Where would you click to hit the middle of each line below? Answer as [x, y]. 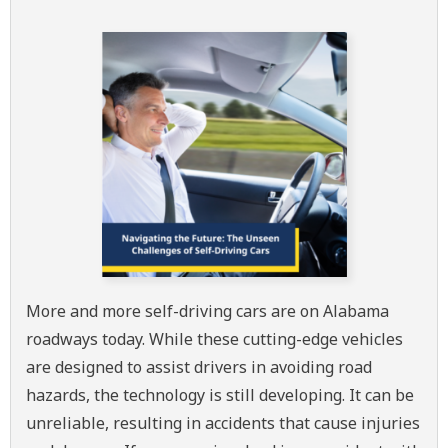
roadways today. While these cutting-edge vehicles [214, 339]
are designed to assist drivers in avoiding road [199, 367]
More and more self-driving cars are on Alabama [207, 311]
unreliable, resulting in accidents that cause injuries [223, 423]
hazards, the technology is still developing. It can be [220, 395]
